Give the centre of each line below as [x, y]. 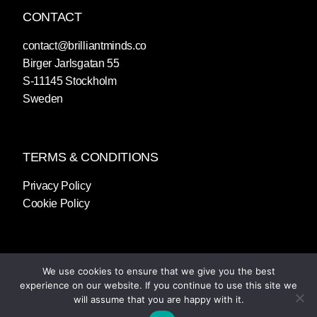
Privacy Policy [57, 186]
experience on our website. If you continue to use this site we [158, 285]
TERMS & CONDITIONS [91, 157]
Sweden [43, 99]
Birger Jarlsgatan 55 [71, 64]
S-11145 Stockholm [70, 81]
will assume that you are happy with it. [158, 299]
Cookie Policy [56, 204]
